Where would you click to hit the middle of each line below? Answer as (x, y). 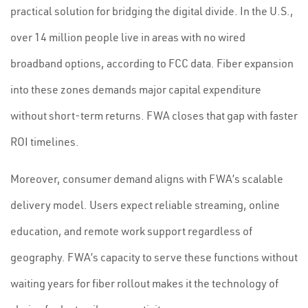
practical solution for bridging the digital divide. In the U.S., (152, 11)
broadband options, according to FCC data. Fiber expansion (152, 63)
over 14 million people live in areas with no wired (128, 37)
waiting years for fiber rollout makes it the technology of (144, 283)
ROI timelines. (45, 142)
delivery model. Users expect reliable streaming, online (145, 205)
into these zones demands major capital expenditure (136, 89)
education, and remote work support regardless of (131, 231)
